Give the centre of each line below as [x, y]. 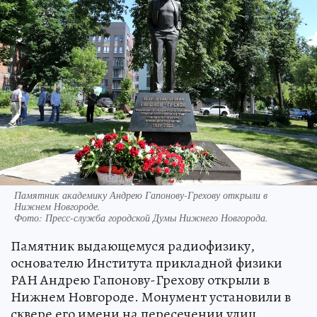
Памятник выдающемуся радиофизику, [133, 246]
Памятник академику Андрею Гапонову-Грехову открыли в [141, 195]
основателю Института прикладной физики [146, 263]
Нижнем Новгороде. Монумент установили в [151, 296]
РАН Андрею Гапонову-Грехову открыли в [140, 279]
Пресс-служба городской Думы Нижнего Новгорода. [157, 217]
